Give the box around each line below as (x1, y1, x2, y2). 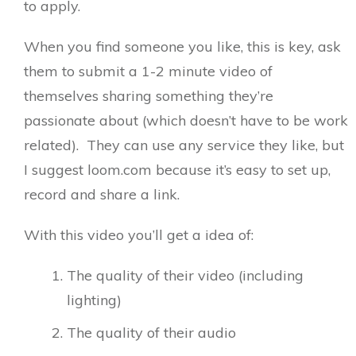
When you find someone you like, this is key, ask (24, 37, 341, 56)
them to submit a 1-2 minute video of (24, 61, 273, 80)
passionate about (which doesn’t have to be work (24, 110, 348, 130)
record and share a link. (24, 184, 180, 203)
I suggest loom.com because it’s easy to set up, (24, 160, 331, 179)
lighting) (67, 290, 122, 309)
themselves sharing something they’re (24, 86, 273, 105)
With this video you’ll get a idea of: (24, 225, 253, 244)
